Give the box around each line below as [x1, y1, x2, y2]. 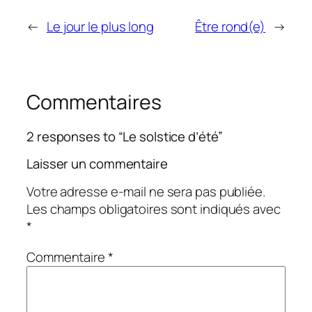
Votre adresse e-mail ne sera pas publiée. [26, 182, 265, 201]
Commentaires [26, 88, 162, 116]
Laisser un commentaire [26, 154, 168, 173]
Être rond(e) [195, 17, 266, 36]
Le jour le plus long [46, 17, 154, 36]
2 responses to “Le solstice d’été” [26, 127, 223, 146]
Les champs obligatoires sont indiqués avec [26, 200, 281, 219]
